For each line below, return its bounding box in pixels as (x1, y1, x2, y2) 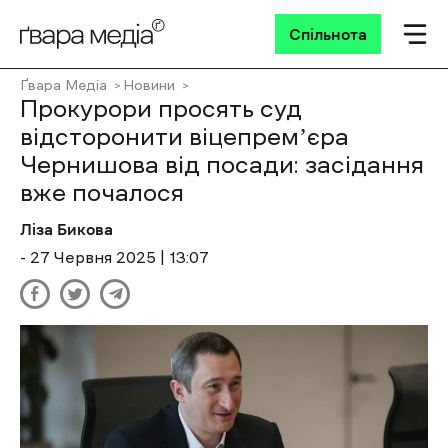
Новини (123, 78, 175, 92)
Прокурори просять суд (20, 97, 302, 121)
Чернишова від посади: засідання (20, 153, 424, 177)
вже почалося (20, 181, 184, 205)
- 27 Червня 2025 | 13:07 (20, 249, 209, 265)
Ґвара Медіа (20, 78, 107, 92)
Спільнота (289, 26, 367, 42)
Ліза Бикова (20, 221, 113, 237)
